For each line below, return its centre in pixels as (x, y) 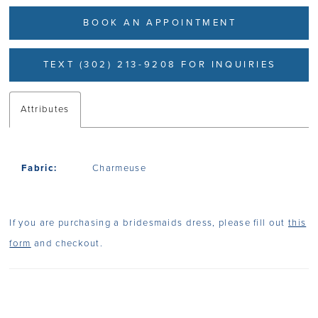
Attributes (45, 109)
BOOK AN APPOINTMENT (160, 22)
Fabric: (39, 169)
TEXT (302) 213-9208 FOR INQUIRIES (160, 64)
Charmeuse (119, 169)
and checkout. (67, 243)
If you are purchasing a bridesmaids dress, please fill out (149, 223)
